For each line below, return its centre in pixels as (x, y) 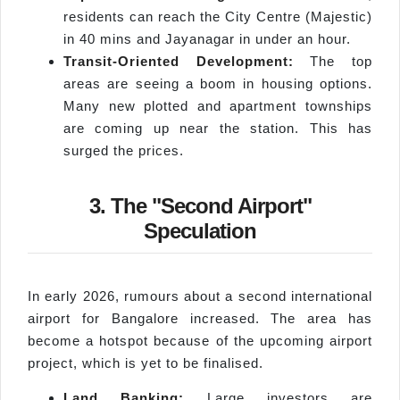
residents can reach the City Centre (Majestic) (218, 16)
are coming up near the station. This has (218, 128)
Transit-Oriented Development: (179, 61)
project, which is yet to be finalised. (146, 362)
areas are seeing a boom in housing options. (218, 83)
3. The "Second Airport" (200, 205)
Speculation (200, 230)
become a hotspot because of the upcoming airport (200, 340)
